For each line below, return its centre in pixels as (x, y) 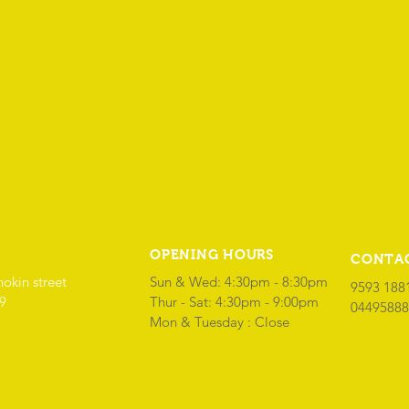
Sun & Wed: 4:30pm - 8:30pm (239, 282)
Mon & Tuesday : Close (220, 322)
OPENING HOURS (212, 254)
